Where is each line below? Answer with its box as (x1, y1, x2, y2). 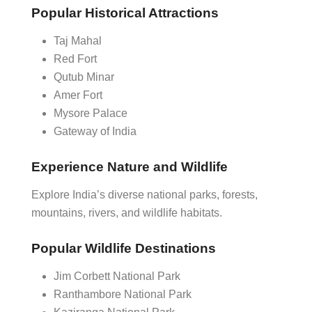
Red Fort (54, 53, 97, 65)
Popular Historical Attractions (31, 6, 219, 20)
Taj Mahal (54, 35, 102, 47)
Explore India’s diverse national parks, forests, (31, 189, 258, 201)
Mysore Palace (54, 107, 127, 119)
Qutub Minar (54, 71, 114, 83)
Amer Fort (54, 89, 102, 101)
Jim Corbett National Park (54, 270, 180, 282)
